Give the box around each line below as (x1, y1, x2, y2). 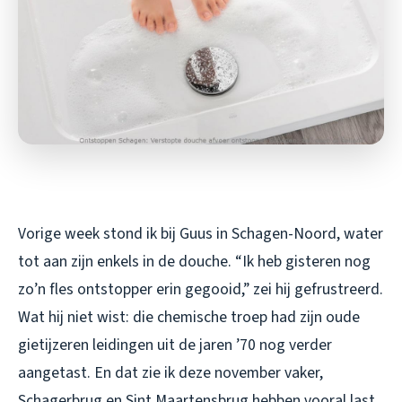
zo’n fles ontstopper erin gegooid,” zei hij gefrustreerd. (18, 277, 383, 301)
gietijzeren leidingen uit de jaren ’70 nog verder (18, 333, 332, 356)
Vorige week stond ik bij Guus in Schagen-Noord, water (18, 222, 383, 245)
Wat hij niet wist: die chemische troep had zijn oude (18, 305, 360, 328)
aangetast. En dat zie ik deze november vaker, (18, 361, 323, 384)
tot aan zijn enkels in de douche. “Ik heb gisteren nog (18, 249, 371, 273)
